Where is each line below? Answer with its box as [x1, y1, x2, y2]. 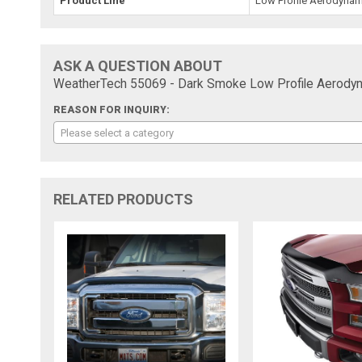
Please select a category [61, 126, 175, 139]
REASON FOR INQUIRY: [53, 103, 170, 116]
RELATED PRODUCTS [53, 190, 194, 208]
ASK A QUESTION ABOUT [53, 57, 223, 74]
